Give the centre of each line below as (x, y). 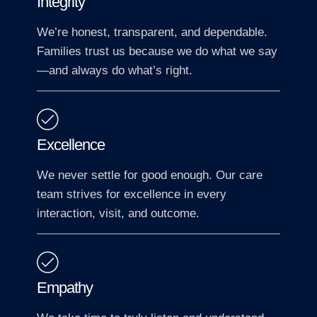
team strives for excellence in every (132, 195)
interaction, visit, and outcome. (118, 214)
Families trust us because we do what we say (157, 52)
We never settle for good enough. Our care (150, 175)
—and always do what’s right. (115, 71)
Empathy (65, 288)
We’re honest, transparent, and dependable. (152, 33)
